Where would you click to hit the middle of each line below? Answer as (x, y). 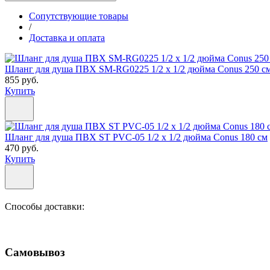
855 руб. (22, 80)
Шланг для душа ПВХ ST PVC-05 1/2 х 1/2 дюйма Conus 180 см (136, 137)
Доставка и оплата (67, 37)
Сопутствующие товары (79, 16)
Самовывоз (35, 253)
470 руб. (22, 148)
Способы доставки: (45, 206)
